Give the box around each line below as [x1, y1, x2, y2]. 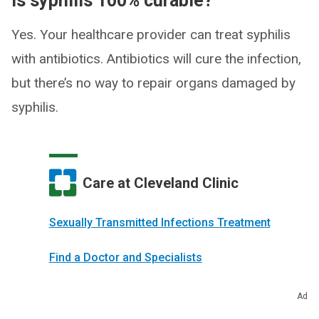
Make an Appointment [48, 286, 162, 300]
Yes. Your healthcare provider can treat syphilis [11, 26, 291, 43]
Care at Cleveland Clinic [82, 174, 239, 192]
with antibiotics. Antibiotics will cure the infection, [11, 51, 301, 68]
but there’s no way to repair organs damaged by [11, 75, 296, 92]
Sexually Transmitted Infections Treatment [48, 216, 271, 230]
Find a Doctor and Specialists [48, 251, 202, 265]
